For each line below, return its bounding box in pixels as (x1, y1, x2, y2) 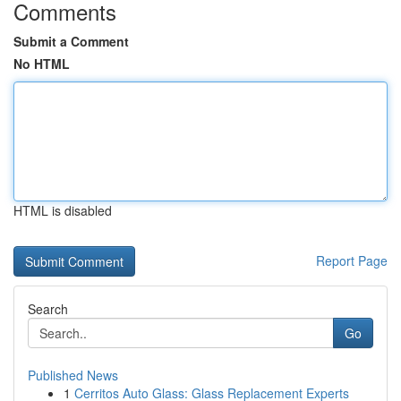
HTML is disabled (13, 201, 112, 219)
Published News (28, 366, 118, 384)
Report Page (316, 252, 388, 269)
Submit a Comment (13, 32, 129, 50)
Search (28, 300, 68, 318)
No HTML (13, 55, 70, 73)
